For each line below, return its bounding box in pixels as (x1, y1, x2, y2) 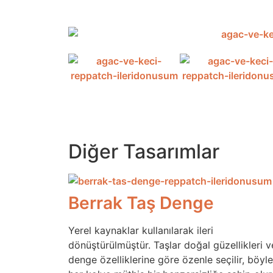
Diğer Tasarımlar (68, 140, 219, 164)
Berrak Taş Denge (68, 193, 214, 214)
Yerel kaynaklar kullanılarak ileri (68, 224, 213, 237)
